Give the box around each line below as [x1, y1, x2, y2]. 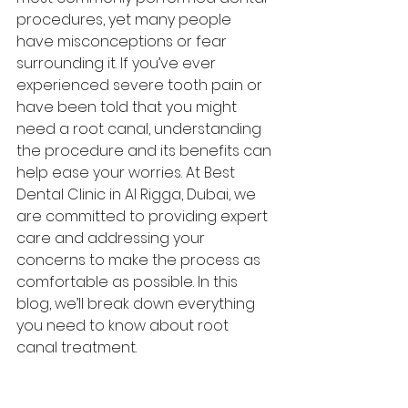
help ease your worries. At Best [16, 162, 239, 183]
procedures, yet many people [16, 9, 235, 30]
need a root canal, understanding [16, 118, 265, 139]
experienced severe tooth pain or [16, 75, 266, 96]
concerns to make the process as [16, 250, 264, 270]
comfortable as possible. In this [16, 271, 241, 292]
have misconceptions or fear [16, 31, 230, 52]
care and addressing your [16, 228, 209, 249]
